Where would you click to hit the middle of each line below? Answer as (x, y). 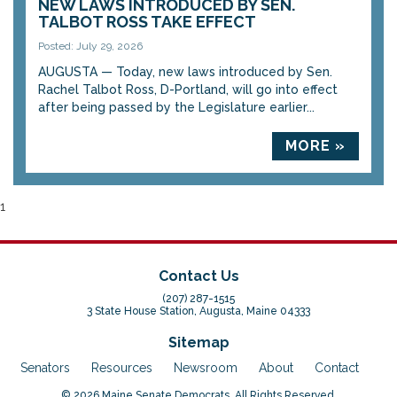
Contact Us (198, 276)
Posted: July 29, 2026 (90, 46)
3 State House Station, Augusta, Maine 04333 (198, 311)
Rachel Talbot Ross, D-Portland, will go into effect (188, 90)
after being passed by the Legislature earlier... (176, 107)
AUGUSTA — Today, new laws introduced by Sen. (185, 72)
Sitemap (198, 343)
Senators (45, 368)
